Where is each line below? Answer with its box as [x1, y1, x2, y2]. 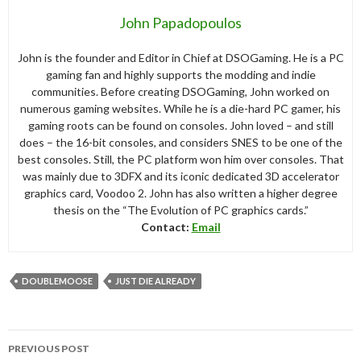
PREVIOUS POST [8, 342, 89, 355]
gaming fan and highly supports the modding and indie [45, 67, 316, 81]
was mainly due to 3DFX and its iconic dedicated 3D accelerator [22, 168, 339, 183]
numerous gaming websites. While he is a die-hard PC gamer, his [20, 101, 341, 115]
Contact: [140, 219, 192, 234]
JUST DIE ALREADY [115, 275, 196, 286]
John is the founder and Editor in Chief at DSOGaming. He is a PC [17, 50, 344, 64]
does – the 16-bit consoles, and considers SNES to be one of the [19, 135, 342, 149]
